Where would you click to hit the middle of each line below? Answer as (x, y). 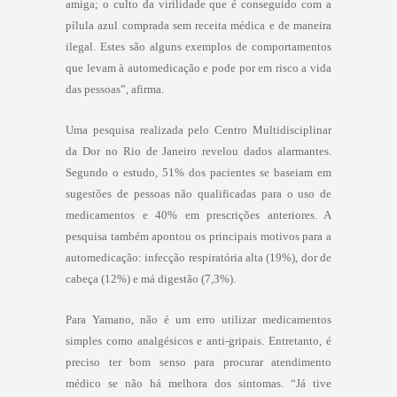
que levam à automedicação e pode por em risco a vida (198, 67)
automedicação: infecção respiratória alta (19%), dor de (198, 257)
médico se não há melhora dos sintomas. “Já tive (198, 383)
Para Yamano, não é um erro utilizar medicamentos (198, 319)
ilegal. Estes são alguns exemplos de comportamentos (198, 46)
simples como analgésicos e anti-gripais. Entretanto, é (198, 340)
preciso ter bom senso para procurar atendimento (198, 362)
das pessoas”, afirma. (115, 89)
